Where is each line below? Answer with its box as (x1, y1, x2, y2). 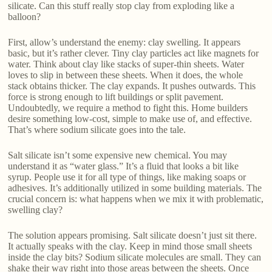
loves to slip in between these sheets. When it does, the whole (8, 70, 243, 81)
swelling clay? (8, 205, 63, 216)
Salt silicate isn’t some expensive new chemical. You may (8, 150, 228, 161)
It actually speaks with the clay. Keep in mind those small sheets (8, 241, 253, 252)
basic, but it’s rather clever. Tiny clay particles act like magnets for (8, 48, 259, 59)
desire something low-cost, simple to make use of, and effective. (8, 114, 253, 124)
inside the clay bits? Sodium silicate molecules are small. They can (8, 252, 262, 263)
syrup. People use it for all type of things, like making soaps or (8, 172, 246, 183)
